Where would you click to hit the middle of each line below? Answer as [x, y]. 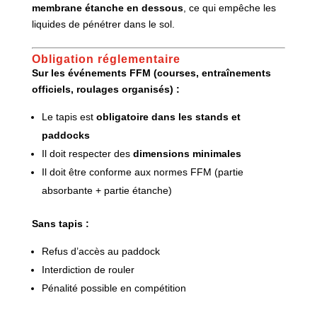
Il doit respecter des [87, 153]
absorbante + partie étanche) [106, 190]
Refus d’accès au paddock [100, 251]
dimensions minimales [187, 153]
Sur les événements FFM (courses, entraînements [151, 73]
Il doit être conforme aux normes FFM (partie [142, 172]
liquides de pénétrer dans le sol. [103, 24]
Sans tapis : [60, 223]
